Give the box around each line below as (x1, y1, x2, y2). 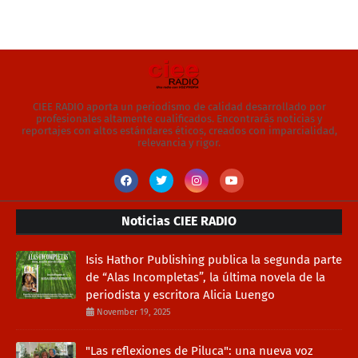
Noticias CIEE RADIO (121, 213, 237, 229)
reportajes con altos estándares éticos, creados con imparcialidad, (21, 124, 337, 137)
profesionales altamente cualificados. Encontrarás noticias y (36, 112, 322, 125)
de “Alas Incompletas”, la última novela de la (86, 269, 325, 284)
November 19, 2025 (97, 306, 171, 317)
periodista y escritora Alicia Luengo (86, 287, 275, 302)
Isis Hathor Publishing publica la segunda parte (86, 252, 342, 267)
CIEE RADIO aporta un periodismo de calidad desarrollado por (32, 100, 326, 113)
